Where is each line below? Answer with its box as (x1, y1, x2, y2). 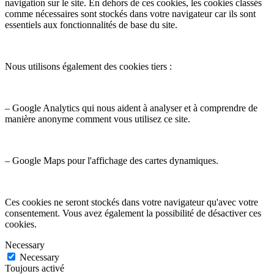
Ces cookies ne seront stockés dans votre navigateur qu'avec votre (5, 196, 258, 207)
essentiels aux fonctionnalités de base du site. (5, 19, 177, 30)
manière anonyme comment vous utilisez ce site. (5, 113, 190, 124)
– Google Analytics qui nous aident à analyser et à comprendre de (5, 102, 257, 113)
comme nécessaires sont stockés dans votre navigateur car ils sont (5, 8, 256, 19)
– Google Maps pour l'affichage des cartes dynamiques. (5, 155, 218, 166)
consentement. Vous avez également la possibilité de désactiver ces (5, 207, 261, 218)
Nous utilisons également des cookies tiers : (5, 61, 172, 72)
